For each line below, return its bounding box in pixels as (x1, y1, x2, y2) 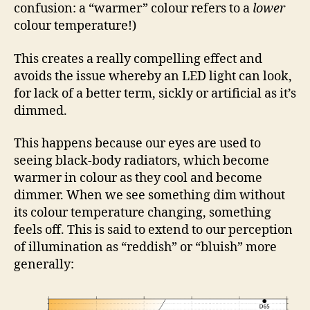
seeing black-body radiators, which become (14, 153, 269, 169)
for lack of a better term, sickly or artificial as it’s (14, 85, 296, 102)
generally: (14, 257, 74, 273)
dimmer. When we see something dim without (14, 188, 285, 203)
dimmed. (14, 102, 67, 119)
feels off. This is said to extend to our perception (14, 222, 293, 238)
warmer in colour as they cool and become (14, 170, 262, 186)
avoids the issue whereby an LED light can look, (14, 68, 292, 84)
